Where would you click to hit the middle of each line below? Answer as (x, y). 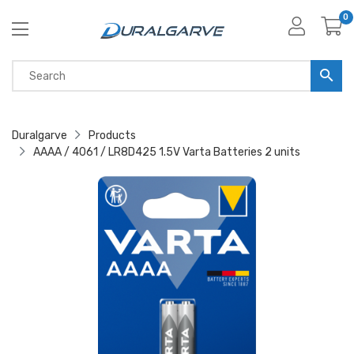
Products (112, 136)
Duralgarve (40, 136)
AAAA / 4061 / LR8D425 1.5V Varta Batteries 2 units (167, 152)
